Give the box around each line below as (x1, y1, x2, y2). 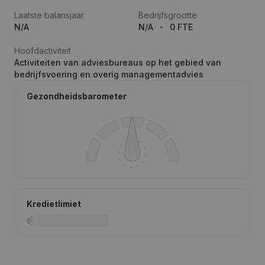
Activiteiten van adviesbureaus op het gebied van (14, 57, 221, 67)
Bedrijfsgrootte (138, 10, 197, 20)
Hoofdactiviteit (14, 46, 71, 56)
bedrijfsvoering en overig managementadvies (14, 69, 203, 79)
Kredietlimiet (27, 199, 81, 209)
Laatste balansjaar (14, 10, 84, 20)
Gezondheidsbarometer (27, 91, 127, 101)
